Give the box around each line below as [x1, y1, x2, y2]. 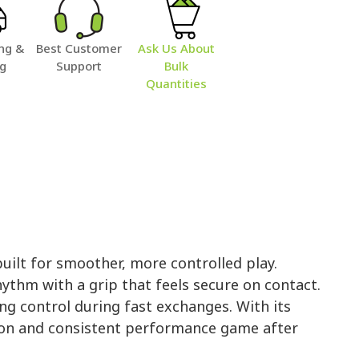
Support [55, 57, 102, 74]
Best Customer [35, 39, 122, 56]
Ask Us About [137, 39, 215, 56]
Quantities [145, 75, 207, 91]
